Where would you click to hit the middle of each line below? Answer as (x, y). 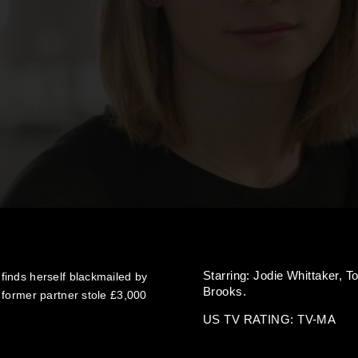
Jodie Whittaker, (300, 275)
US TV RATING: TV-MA (270, 319)
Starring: (229, 275)
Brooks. (225, 291)
